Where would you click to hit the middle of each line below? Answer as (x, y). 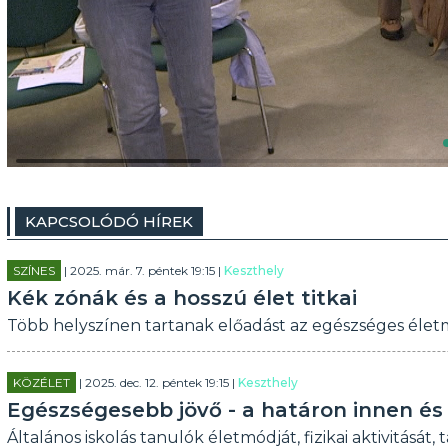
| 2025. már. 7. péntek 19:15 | (142, 270)
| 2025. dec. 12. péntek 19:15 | (156, 382)
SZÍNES (33, 270)
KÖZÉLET (41, 382)
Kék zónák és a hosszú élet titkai (181, 298)
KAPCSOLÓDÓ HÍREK (108, 221)
